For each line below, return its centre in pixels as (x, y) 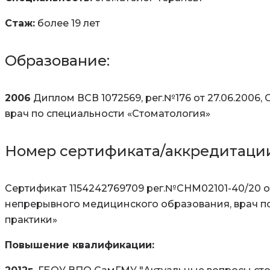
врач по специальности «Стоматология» (108, 114)
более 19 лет (67, 24)
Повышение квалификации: (80, 245)
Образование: (57, 61)
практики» (31, 219)
